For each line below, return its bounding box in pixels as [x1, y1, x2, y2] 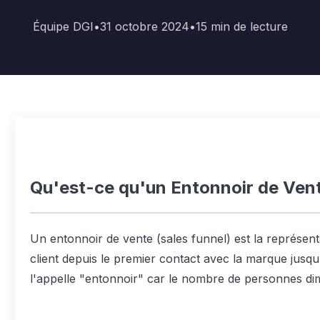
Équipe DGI [32, 19, 94, 34]
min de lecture [210, 19, 288, 34]
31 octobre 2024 [99, 19, 189, 34]
